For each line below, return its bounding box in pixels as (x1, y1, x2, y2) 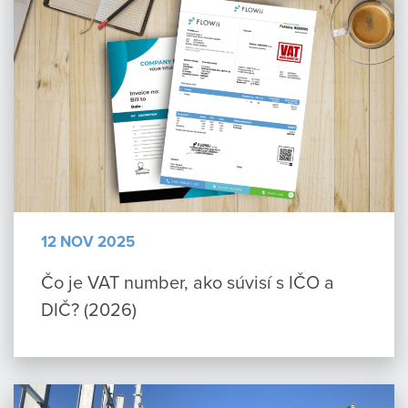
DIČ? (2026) (41, 295, 137, 322)
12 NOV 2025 (41, 229, 135, 252)
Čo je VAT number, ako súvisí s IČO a (41, 268, 334, 295)
